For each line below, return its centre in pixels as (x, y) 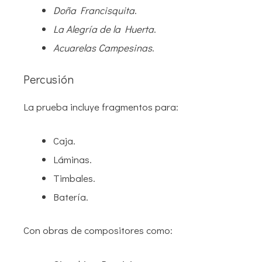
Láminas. (73, 159)
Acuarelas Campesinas (103, 47)
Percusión (49, 79)
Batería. (71, 196)
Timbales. (74, 178)
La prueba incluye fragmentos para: (101, 107)
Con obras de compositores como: (98, 230)
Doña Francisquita (94, 10)
